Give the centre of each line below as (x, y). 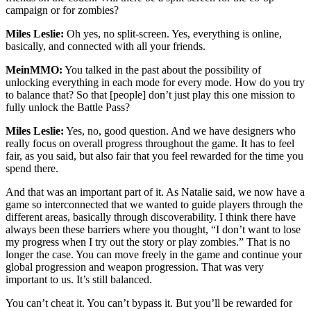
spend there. (32, 168)
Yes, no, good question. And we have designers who (180, 131)
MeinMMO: (34, 69)
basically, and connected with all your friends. (106, 46)
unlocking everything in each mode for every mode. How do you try (155, 82)
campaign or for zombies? (62, 10)
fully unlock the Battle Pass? (68, 107)
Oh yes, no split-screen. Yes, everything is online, (173, 33)
